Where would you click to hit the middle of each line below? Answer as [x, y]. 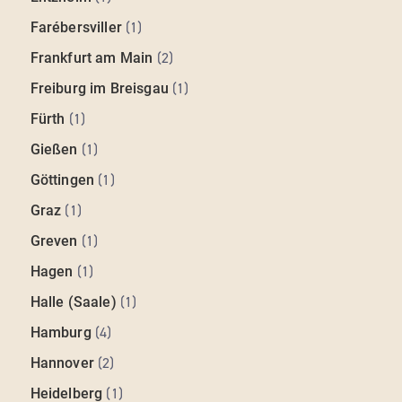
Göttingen [62, 180]
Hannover [62, 363]
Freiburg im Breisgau [99, 89]
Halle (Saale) [73, 302]
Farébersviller [76, 28]
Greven [54, 241]
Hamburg [61, 333]
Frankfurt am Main [92, 58]
